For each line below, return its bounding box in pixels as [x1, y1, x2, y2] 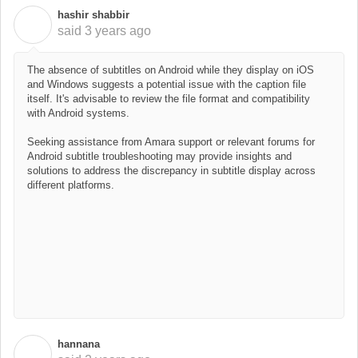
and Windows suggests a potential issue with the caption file [27, 78, 306, 90]
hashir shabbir [58, 8, 129, 21]
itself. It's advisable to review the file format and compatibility [27, 92, 310, 105]
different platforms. [27, 178, 114, 191]
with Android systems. [27, 106, 129, 119]
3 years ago [85, 23, 151, 38]
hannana [58, 337, 100, 350]
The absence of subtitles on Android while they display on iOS [27, 63, 314, 76]
